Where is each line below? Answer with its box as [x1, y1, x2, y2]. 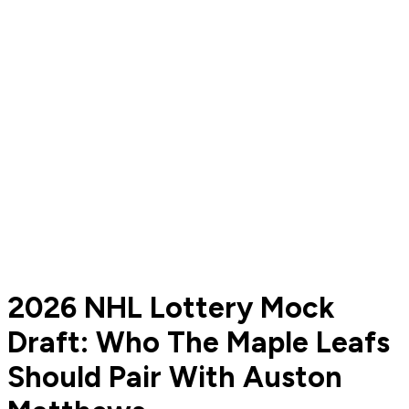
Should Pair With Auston [7, 359, 342, 394]
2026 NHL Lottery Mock [7, 289, 334, 325]
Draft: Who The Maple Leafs [7, 324, 390, 360]
